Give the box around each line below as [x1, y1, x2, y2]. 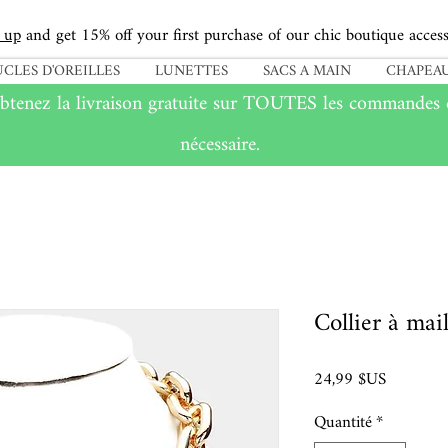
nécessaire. [180, 125, 266, 166]
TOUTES [242, 84, 317, 125]
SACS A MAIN [263, 56, 351, 87]
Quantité [314, 405, 372, 440]
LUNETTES [155, 56, 228, 87]
